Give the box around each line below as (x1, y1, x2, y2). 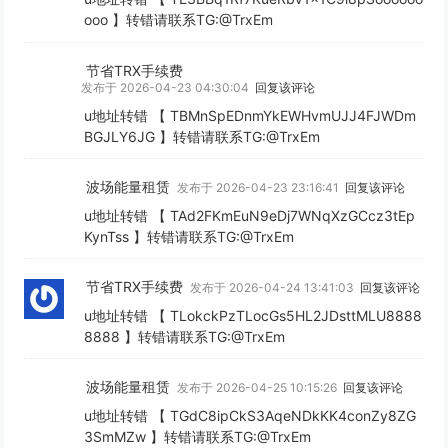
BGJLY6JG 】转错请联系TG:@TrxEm (84, 127, 321, 145)
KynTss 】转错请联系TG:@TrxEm (84, 227, 295, 245)
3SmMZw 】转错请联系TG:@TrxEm (84, 428, 312, 446)
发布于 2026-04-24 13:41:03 (187, 279, 361, 295)
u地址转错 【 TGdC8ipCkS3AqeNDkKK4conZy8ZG (84, 407, 417, 425)
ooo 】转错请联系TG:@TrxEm (84, 11, 274, 29)
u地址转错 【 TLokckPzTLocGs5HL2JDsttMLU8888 (84, 306, 423, 324)
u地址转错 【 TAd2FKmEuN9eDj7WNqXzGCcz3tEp (84, 206, 416, 224)
